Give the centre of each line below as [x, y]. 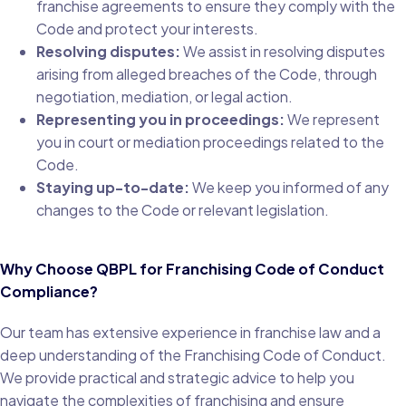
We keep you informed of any [289, 188]
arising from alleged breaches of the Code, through [207, 74]
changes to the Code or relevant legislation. [183, 210]
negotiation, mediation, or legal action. [164, 97]
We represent [332, 120]
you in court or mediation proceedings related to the [210, 142]
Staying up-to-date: [113, 188]
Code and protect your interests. [147, 29]
